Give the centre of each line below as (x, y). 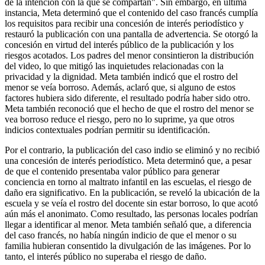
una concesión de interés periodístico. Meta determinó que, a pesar (128, 161)
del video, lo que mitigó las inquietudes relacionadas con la (114, 66)
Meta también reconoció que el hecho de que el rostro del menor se (129, 109)
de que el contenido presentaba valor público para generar (112, 172)
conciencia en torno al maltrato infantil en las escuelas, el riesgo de (128, 182)
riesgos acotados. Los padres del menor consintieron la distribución (129, 56)
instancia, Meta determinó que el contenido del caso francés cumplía (131, 13)
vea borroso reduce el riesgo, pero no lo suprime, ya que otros (119, 119)
